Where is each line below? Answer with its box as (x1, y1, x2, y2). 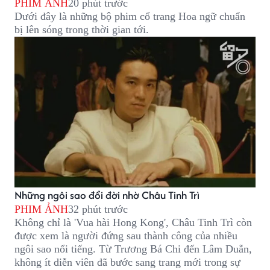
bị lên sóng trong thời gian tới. (14, 23, 149, 36)
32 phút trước (68, 202, 128, 215)
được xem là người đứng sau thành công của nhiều (14, 229, 237, 242)
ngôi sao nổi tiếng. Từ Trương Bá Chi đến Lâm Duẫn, (14, 242, 252, 255)
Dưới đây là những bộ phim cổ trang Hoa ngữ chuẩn (14, 10, 245, 22)
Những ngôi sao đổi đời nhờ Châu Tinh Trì (14, 187, 199, 202)
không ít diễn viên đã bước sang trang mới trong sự (14, 256, 240, 268)
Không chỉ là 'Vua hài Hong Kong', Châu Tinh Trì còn (14, 216, 252, 228)
